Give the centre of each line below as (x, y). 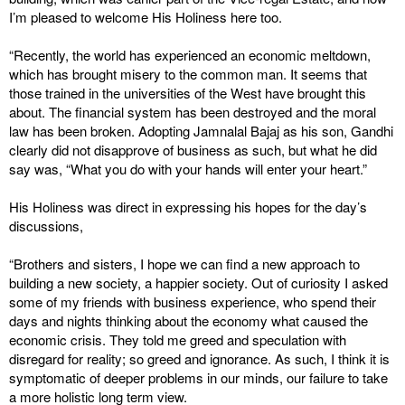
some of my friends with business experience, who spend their (193, 301)
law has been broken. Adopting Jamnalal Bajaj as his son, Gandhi (201, 131)
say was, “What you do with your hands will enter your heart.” (188, 169)
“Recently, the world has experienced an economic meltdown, (190, 55)
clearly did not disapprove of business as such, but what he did (193, 150)
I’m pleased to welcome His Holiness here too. (146, 17)
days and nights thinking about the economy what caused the (188, 320)
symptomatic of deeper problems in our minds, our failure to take (198, 377)
